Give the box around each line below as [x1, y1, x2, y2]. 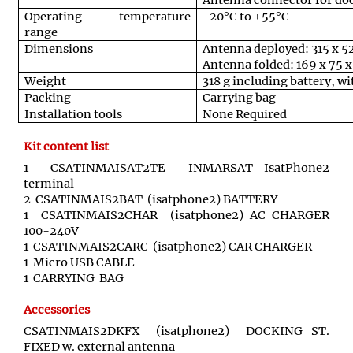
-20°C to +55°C [203, 9, 289, 24]
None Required [203, 107, 287, 122]
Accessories [24, 302, 90, 317]
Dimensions [24, 42, 93, 57]
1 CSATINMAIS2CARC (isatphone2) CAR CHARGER [24, 239, 312, 254]
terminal [24, 176, 74, 191]
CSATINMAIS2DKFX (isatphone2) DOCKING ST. [24, 323, 329, 338]
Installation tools [24, 107, 122, 122]
